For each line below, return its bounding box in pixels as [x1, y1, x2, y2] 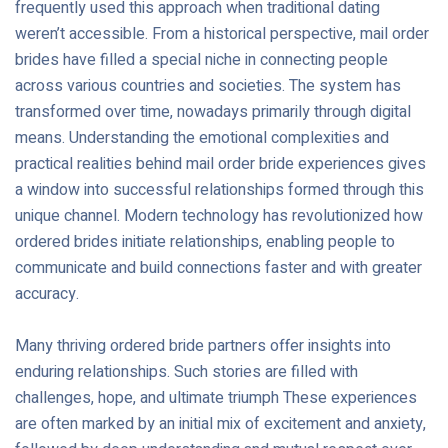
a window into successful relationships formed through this [15, 178, 424, 202]
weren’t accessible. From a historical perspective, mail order [15, 22, 429, 46]
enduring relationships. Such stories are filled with [15, 360, 358, 384]
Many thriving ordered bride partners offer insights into [15, 334, 391, 358]
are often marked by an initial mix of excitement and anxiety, [15, 412, 426, 436]
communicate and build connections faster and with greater [15, 256, 422, 280]
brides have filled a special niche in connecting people [15, 48, 388, 72]
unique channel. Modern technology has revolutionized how [15, 204, 423, 228]
